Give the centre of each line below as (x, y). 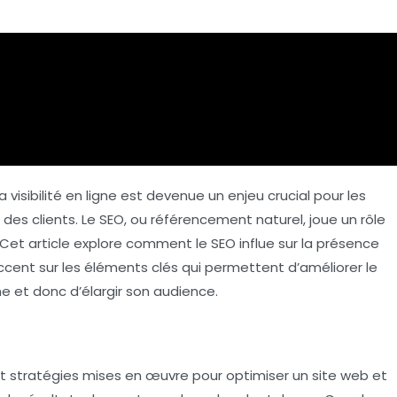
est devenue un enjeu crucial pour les (241, 195)
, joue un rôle (344, 219)
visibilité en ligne (64, 195)
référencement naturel (227, 219)
